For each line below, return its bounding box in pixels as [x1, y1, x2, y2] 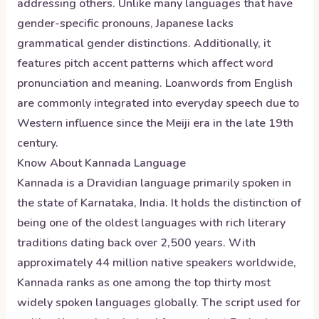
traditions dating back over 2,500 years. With [17, 235, 256, 251]
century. [17, 135, 58, 151]
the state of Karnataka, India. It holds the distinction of [17, 195, 301, 211]
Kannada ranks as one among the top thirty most [17, 275, 271, 291]
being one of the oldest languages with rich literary [17, 215, 286, 231]
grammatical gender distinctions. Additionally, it [17, 36, 271, 51]
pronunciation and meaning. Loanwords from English [17, 75, 293, 91]
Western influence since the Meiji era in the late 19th [17, 115, 293, 131]
